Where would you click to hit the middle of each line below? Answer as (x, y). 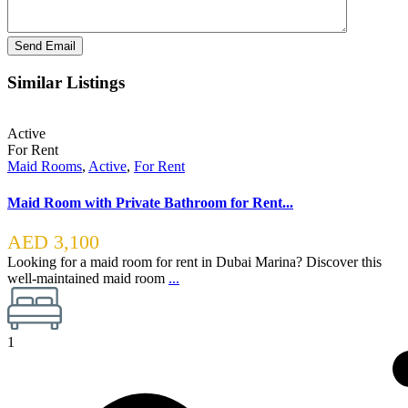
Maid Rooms (45, 167)
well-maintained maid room (88, 278)
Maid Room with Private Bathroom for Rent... (150, 202)
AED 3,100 (53, 241)
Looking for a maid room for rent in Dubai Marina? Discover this (194, 261)
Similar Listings (66, 82)
